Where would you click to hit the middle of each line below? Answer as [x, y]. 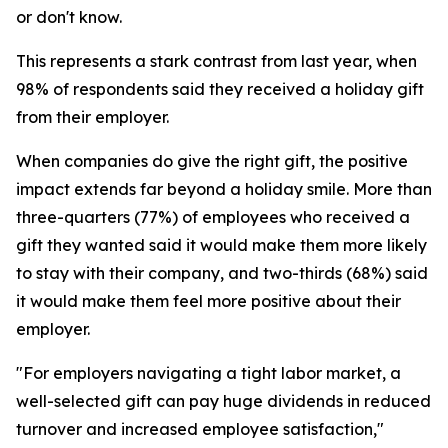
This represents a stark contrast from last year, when [216, 61]
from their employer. [92, 117]
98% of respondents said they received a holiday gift [220, 89]
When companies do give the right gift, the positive [212, 161]
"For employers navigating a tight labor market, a [208, 373]
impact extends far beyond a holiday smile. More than [224, 189]
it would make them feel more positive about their [208, 301]
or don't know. [69, 17]
